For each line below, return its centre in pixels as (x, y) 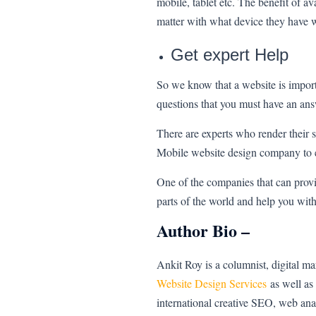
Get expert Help (230, 55)
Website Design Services (212, 284)
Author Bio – (206, 231)
